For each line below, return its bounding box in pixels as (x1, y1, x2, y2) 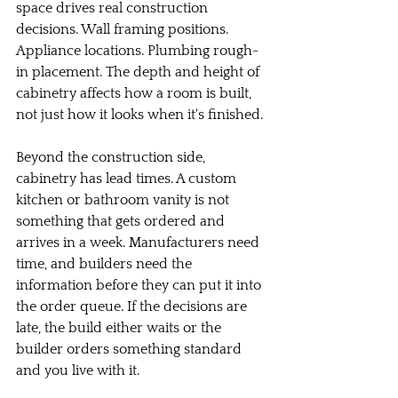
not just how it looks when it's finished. (16, 107, 263, 123)
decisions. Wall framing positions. (16, 21, 232, 37)
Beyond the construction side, (16, 149, 209, 165)
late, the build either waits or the (16, 320, 225, 336)
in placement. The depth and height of (16, 64, 263, 80)
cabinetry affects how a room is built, (16, 85, 255, 101)
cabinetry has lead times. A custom (16, 171, 240, 187)
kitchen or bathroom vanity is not (16, 192, 233, 208)
